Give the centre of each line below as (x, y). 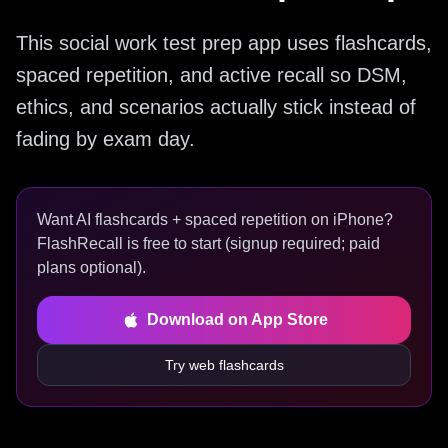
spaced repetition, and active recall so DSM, (211, 75)
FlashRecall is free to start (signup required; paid (208, 243)
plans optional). (91, 267)
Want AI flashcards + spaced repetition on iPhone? (215, 219)
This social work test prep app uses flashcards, (224, 43)
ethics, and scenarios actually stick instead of (216, 107)
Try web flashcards (224, 365)
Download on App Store (237, 319)
